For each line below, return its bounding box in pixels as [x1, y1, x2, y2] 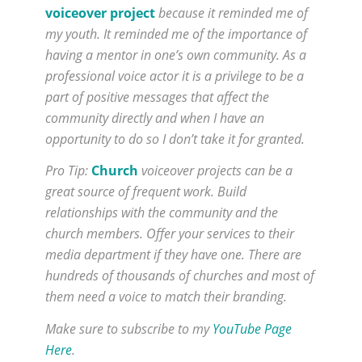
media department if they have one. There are [45, 246, 301, 264]
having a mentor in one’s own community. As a [45, 45, 306, 64]
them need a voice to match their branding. [45, 288, 287, 306]
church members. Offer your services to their [45, 225, 294, 243]
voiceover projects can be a [138, 162, 293, 180]
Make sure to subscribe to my [45, 320, 213, 339]
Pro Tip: [45, 162, 91, 180]
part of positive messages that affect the [45, 87, 269, 106]
